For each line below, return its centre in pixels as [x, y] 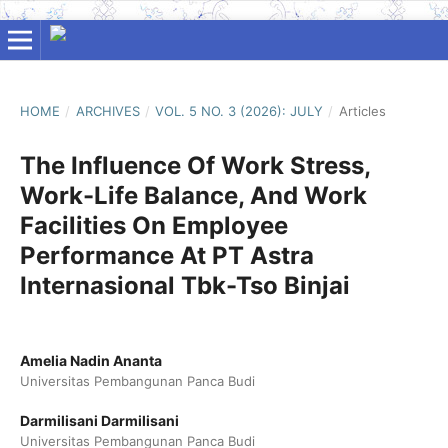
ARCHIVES [107, 110]
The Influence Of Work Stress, [194, 165]
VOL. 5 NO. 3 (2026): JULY [239, 110]
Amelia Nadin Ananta [90, 360]
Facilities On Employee [153, 225]
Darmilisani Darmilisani [99, 420]
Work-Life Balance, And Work [193, 195]
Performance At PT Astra [166, 255]
